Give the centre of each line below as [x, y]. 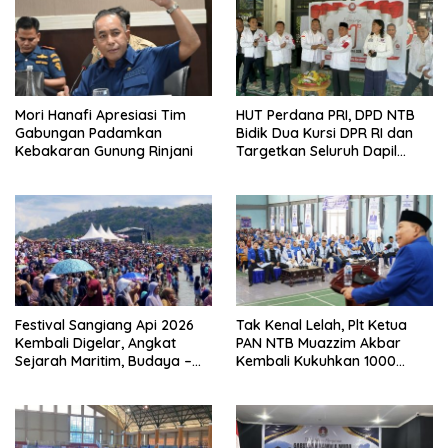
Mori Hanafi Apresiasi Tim [100, 115]
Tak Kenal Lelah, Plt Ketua [321, 324]
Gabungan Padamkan [88, 133]
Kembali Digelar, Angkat [95, 342]
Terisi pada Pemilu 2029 [315, 169]
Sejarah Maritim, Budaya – [103, 360]
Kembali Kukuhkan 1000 [316, 360]
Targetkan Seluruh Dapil [316, 151]
